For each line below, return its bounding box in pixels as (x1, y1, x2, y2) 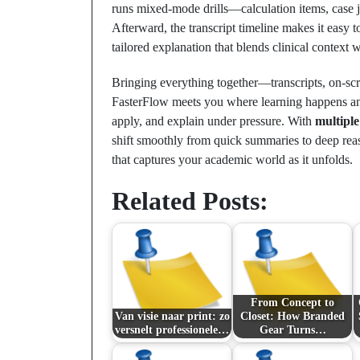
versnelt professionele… (115, 323, 229, 337)
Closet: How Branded (240, 309, 345, 323)
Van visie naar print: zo (114, 309, 230, 323)
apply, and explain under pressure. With (112, 114, 315, 128)
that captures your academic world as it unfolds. (112, 153, 353, 166)
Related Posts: (112, 186, 268, 215)
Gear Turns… (259, 323, 326, 337)
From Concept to (251, 296, 334, 309)
